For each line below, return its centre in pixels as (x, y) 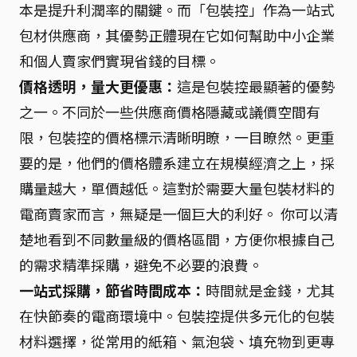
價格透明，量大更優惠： (98, 86)
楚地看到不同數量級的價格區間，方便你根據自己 (177, 239)
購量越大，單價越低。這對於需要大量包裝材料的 (177, 188)
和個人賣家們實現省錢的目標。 (120, 61)
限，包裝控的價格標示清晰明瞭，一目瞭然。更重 (177, 137)
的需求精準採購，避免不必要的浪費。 (141, 265)
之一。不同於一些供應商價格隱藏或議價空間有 (170, 112)
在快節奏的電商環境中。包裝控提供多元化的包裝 (177, 316)
